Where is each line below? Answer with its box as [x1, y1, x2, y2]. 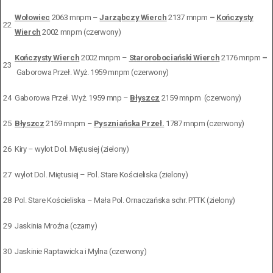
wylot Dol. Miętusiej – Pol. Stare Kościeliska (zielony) [15, 169, 188, 179]
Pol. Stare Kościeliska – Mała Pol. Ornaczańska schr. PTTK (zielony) [15, 195, 235, 205]
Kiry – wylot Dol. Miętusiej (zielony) [15, 144, 129, 154]
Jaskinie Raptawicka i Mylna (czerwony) [15, 246, 147, 256]
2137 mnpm [166, 12, 210, 22]
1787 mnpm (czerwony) [164, 118, 244, 128]
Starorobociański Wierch [129, 52, 220, 62]
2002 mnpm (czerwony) [40, 27, 121, 37]
